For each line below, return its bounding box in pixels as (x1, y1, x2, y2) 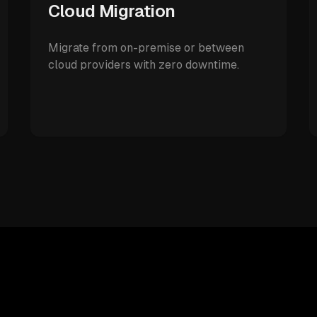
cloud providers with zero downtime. (47, 58, 239, 71)
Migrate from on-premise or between (47, 41, 244, 54)
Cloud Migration (47, 1, 175, 21)
